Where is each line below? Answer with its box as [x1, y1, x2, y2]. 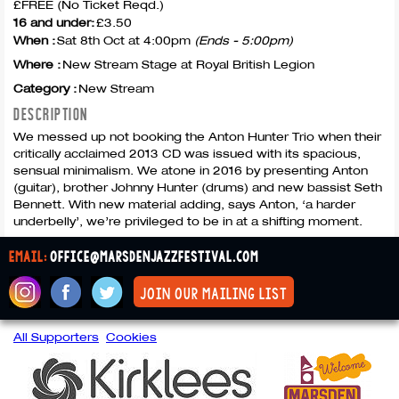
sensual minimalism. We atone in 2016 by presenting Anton [13, 163, 368, 177]
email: [9, 248, 50, 266]
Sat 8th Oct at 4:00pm [57, 33, 194, 47]
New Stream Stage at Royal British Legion [62, 57, 314, 71]
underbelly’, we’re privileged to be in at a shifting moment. [13, 214, 362, 228]
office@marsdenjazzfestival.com [50, 248, 258, 266]
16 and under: [13, 15, 94, 29]
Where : [13, 57, 61, 71]
